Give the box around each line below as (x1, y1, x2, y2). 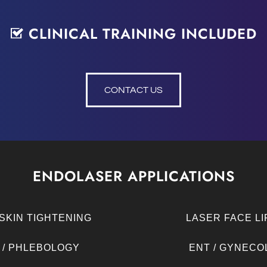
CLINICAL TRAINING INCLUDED (23, 23, 257, 44)
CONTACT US (104, 85, 163, 95)
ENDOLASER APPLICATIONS (32, 166, 235, 187)
